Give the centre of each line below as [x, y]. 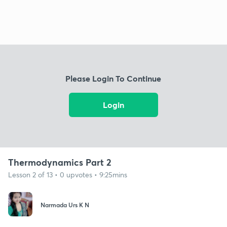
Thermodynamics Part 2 [60, 162]
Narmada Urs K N [65, 205]
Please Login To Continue [113, 79]
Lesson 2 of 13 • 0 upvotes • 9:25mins [68, 174]
